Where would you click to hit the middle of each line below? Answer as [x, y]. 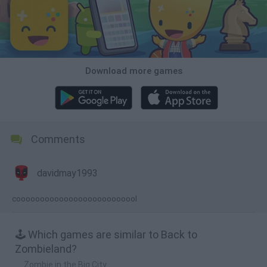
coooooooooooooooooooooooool [74, 198]
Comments [58, 139]
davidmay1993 [67, 173]
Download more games [133, 71]
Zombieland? [46, 249]
